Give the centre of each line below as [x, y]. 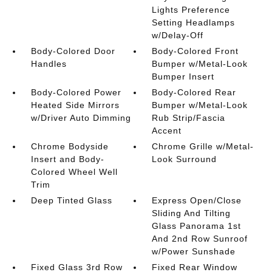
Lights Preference [191, 10]
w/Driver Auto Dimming [81, 118]
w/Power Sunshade [194, 252]
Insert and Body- [67, 159]
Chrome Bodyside [70, 147]
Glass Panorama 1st [197, 226]
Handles [49, 64]
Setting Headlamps [194, 23]
